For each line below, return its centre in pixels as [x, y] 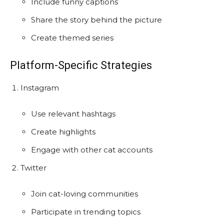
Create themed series [72, 37]
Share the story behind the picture [96, 19]
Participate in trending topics [86, 211]
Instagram [40, 87]
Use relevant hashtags [73, 113]
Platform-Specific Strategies [81, 65]
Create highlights [63, 131]
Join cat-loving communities [84, 193]
